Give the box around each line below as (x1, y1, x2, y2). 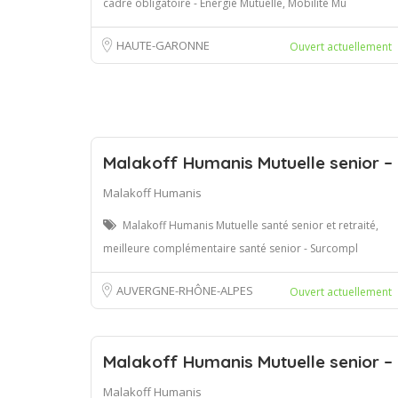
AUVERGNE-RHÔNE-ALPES (116, 282, 253, 298)
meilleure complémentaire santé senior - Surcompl (103, 240, 358, 256)
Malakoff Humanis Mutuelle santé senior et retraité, (123, 217, 378, 233)
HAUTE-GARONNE (116, 36, 210, 53)
